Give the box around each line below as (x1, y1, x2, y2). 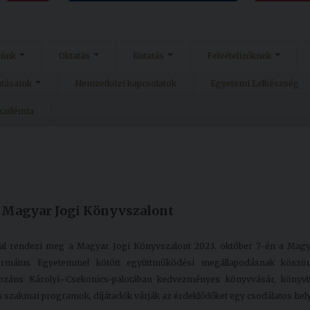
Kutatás (133, 51, 164, 61)
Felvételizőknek (207, 51, 271, 61)
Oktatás (59, 51, 90, 61)
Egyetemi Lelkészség (210, 78, 299, 89)
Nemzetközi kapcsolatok (75, 78, 176, 89)
